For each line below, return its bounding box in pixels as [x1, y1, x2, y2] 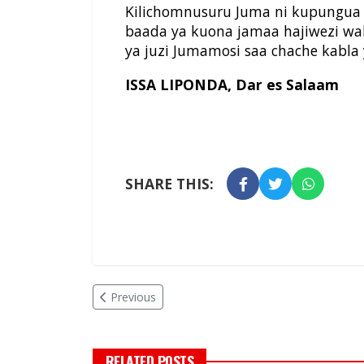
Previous [110, 289, 156, 305]
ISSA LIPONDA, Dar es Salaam [125, 75, 339, 95]
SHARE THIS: [125, 174, 214, 194]
